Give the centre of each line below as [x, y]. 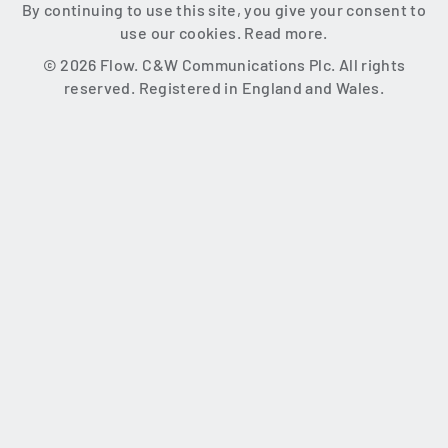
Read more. [286, 33]
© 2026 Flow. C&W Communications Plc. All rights [224, 65]
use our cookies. [182, 33]
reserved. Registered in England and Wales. [224, 88]
